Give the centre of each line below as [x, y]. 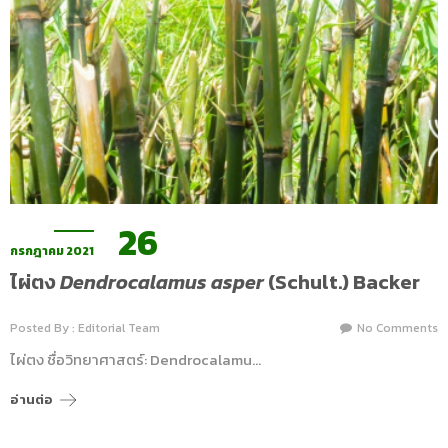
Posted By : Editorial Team [85, 328]
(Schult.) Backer [342, 282]
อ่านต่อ [31, 399]
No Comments [397, 328]
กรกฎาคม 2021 [52, 251]
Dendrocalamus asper [162, 282]
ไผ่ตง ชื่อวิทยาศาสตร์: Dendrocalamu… [135, 359]
